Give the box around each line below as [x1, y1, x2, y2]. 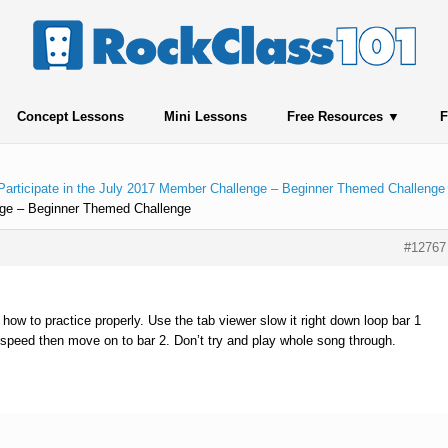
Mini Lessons [163, 109, 247, 124]
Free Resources [286, 109, 383, 124]
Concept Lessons [16, 109, 124, 124]
